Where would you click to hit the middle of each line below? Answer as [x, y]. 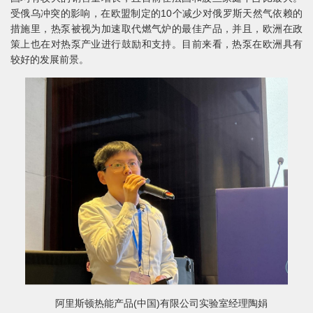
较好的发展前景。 [50, 60]
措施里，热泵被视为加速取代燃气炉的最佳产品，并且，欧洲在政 [156, 29]
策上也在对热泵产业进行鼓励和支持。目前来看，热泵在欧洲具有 [156, 44]
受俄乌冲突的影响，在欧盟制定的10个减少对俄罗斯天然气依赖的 [156, 14]
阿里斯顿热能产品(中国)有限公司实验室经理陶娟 [156, 303]
